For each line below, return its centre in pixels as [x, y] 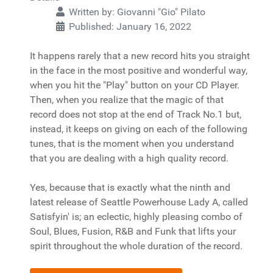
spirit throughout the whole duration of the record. [136, 246]
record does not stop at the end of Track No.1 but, [136, 114]
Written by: [92, 12]
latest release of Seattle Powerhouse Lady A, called [139, 202]
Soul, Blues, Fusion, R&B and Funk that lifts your [133, 231]
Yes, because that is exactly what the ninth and [130, 187]
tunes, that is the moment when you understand [132, 144]
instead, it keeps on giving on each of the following [139, 129]
